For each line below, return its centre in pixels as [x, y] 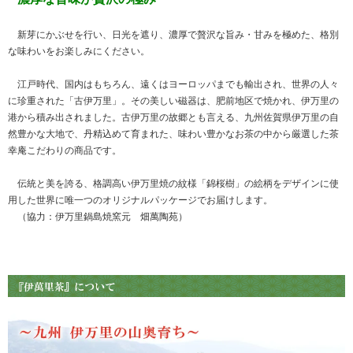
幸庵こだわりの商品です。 [65, 151]
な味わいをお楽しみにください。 [79, 52]
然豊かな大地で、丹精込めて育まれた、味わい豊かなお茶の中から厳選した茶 [173, 134]
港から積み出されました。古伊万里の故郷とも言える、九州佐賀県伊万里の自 [173, 118]
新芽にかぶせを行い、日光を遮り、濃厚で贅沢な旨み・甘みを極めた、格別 [173, 35]
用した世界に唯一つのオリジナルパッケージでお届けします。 [140, 201]
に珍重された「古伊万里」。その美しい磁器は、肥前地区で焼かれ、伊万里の [173, 101]
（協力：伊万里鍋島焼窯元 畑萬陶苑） [98, 217]
